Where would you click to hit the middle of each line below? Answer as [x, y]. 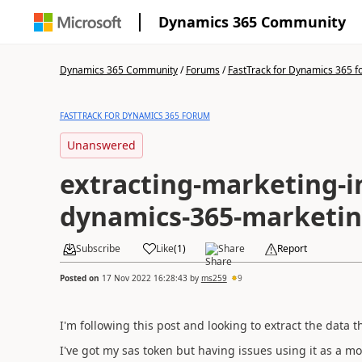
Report [292, 248]
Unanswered [101, 145]
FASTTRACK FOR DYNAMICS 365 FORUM [135, 116]
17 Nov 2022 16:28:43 [144, 278]
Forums [202, 70]
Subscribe [98, 248]
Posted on [80, 278]
